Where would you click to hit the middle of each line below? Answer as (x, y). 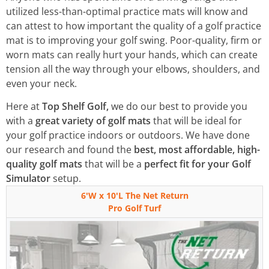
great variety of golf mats (93, 121)
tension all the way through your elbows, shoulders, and (133, 69)
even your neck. (41, 84)
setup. (66, 179)
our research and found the (70, 150)
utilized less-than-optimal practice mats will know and (127, 12)
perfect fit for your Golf (198, 164)
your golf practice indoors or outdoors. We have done (128, 135)
